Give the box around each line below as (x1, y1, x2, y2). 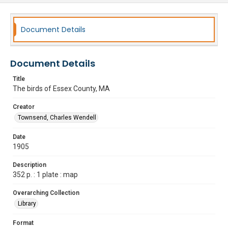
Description (13, 161, 46, 168)
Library (18, 200, 36, 207)
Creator (13, 103, 35, 110)
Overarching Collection (13, 189, 79, 196)
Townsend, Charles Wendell (18, 114, 96, 121)
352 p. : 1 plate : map (13, 170, 78, 179)
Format (13, 219, 34, 226)
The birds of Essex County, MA (13, 84, 110, 93)
